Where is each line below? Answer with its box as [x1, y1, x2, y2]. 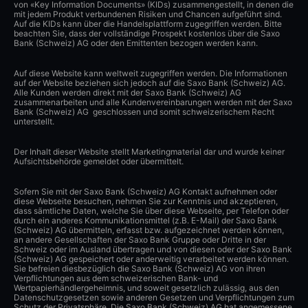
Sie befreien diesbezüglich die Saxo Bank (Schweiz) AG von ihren [14, 263, 265, 274]
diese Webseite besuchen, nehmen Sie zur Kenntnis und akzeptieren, [14, 196, 278, 207]
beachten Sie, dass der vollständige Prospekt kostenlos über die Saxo [14, 28, 280, 39]
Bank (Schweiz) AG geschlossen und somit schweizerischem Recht [14, 107, 274, 118]
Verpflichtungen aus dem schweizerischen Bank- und [14, 273, 218, 284]
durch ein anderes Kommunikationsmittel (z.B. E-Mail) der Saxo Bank [14, 215, 277, 226]
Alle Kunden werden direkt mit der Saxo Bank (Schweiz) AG [14, 87, 241, 98]
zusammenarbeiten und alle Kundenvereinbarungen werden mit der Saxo [14, 97, 292, 108]
